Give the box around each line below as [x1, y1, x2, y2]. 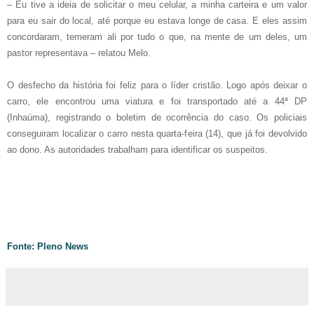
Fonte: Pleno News [7, 241, 88, 252]
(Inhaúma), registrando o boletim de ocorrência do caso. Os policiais [7, 112, 307, 123]
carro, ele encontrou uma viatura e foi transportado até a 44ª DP [7, 96, 307, 107]
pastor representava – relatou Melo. [7, 48, 151, 59]
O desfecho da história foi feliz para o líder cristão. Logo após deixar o [7, 80, 307, 91]
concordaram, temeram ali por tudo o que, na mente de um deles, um [7, 32, 307, 43]
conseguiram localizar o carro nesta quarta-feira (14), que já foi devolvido [7, 128, 307, 139]
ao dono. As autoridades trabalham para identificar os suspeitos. [7, 144, 268, 156]
